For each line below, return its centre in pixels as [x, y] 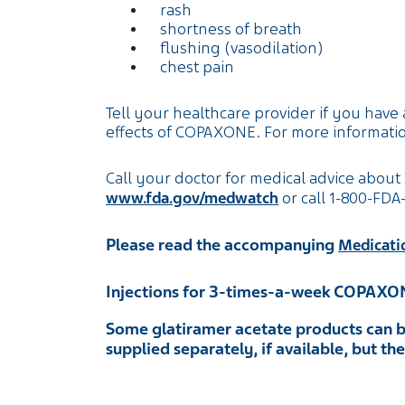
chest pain [197, 67]
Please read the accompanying [222, 245]
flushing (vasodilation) [242, 48]
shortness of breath [231, 29]
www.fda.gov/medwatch [192, 198]
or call [306, 198]
